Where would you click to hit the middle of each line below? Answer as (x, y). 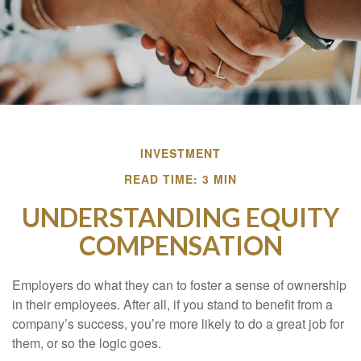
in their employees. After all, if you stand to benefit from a (172, 304)
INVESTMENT (180, 153)
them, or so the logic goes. (87, 343)
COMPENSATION (180, 245)
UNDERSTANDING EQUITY (180, 217)
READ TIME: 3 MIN (180, 179)
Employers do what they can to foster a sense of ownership (179, 285)
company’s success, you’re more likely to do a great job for (178, 324)
